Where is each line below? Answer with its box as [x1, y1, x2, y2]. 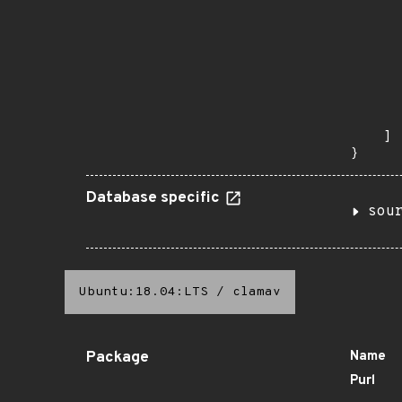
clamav [232, 284, 281, 300]
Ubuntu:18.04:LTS [79, 284, 208, 300]
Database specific [86, 188, 223, 208]
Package [86, 348, 149, 368]
